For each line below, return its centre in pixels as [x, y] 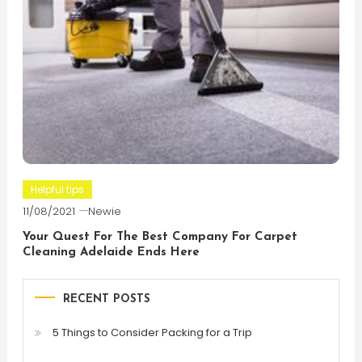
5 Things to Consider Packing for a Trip [152, 332]
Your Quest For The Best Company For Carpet [160, 237]
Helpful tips [57, 189]
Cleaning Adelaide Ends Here [111, 252]
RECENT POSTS [106, 299]
